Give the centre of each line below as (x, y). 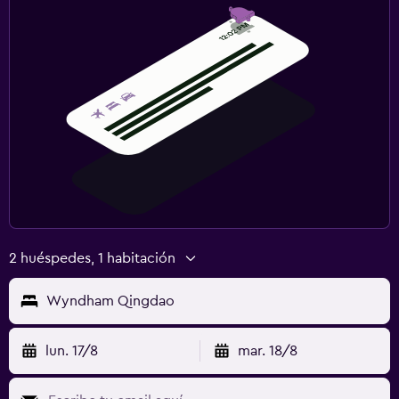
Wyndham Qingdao (110, 301)
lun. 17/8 (72, 350)
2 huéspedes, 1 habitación (92, 258)
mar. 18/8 (267, 350)
